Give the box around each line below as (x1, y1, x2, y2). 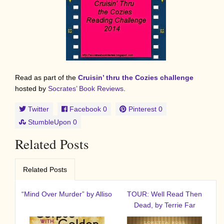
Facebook (69, 104, 101, 113)
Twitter (28, 104, 49, 113)
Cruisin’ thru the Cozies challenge (78, 73, 193, 81)
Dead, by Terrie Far (133, 200, 195, 209)
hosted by (15, 84, 48, 92)
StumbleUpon (28, 117, 71, 126)
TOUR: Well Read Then (127, 189, 202, 198)
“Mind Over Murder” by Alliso (21, 189, 112, 198)
